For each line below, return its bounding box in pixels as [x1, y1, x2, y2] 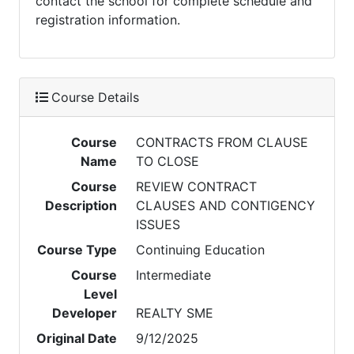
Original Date [36, 330, 118, 346]
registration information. [36, 12, 180, 28]
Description [45, 198, 118, 213]
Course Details [51, 89, 139, 105]
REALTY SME [136, 305, 214, 321]
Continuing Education [136, 242, 265, 258]
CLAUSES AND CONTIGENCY [136, 198, 316, 213]
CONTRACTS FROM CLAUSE [136, 134, 309, 150]
